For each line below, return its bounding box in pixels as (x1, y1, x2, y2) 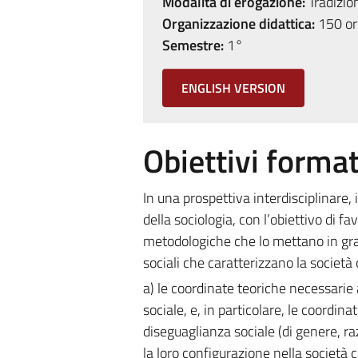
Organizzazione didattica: (161, 13, 315, 34)
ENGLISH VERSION (181, 78, 285, 97)
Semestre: (161, 34, 224, 56)
